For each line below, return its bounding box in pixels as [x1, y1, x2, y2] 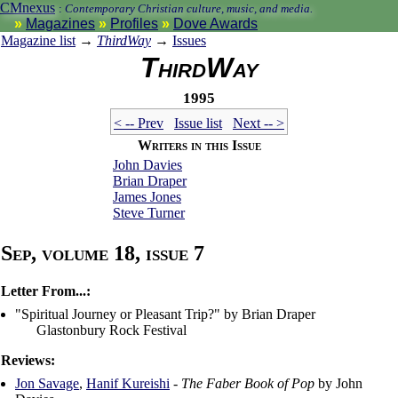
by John [314, 376, 362, 392]
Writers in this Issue [137, 138, 261, 154]
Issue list [174, 115, 222, 131]
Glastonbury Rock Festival [36, 322, 187, 338]
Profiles [110, 16, 158, 31]
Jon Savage [15, 376, 79, 392]
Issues [172, 33, 206, 48]
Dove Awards [173, 16, 258, 31]
